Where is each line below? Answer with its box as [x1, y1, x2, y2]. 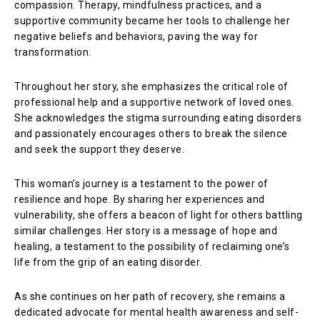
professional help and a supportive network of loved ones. [14, 96, 294, 108]
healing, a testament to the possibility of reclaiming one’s [14, 240, 290, 252]
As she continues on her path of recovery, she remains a [14, 290, 286, 302]
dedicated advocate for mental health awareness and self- [14, 306, 299, 318]
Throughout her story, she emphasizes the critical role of [14, 80, 289, 92]
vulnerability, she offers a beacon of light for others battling [14, 209, 303, 221]
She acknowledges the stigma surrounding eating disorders [14, 111, 301, 124]
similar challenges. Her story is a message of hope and [14, 224, 277, 236]
